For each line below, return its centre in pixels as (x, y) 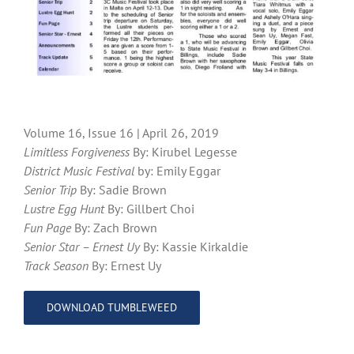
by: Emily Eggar (177, 171)
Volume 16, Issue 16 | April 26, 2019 (121, 133)
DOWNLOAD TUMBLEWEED (112, 308)
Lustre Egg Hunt (64, 209)
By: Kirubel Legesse (183, 152)
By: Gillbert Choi (149, 209)
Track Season (56, 266)
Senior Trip (50, 190)
